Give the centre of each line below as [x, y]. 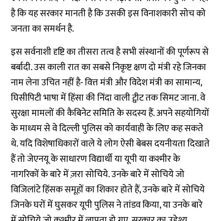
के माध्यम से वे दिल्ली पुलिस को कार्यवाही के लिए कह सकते [107, 129]
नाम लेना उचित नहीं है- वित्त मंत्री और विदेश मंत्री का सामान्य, [107, 83]
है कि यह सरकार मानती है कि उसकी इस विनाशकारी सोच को [109, 14]
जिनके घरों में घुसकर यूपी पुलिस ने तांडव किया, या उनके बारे [107, 205]
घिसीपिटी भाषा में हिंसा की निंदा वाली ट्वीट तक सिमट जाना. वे [108, 98]
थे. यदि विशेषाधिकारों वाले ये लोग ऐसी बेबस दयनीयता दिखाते [110, 144]
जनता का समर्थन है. [43, 29]
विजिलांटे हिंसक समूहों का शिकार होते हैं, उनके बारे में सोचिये [108, 190]
